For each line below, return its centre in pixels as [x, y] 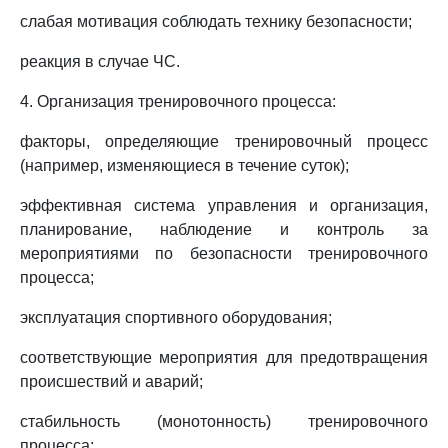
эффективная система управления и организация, [224, 205]
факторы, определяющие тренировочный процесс [224, 141]
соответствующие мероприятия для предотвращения [224, 357]
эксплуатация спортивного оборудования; [176, 317]
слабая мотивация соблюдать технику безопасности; [216, 21]
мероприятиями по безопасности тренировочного [224, 253]
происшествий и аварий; [111, 381]
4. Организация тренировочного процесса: [178, 101]
